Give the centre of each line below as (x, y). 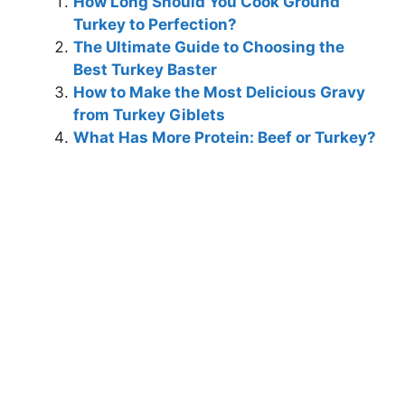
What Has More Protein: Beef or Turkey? (225, 137)
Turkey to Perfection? (155, 24)
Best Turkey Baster (145, 69)
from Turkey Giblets (149, 114)
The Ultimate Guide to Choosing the (209, 47)
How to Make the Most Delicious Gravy (219, 92)
